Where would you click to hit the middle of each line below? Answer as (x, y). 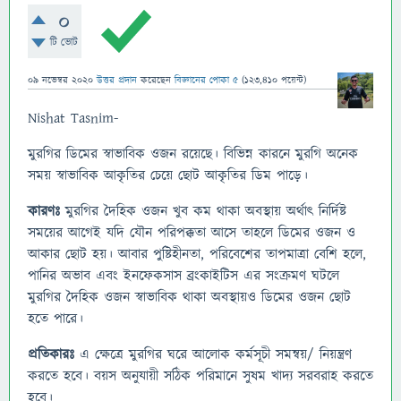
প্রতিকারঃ (51, 354)
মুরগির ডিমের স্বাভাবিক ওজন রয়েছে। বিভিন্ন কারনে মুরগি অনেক (193, 154)
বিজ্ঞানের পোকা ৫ (206, 80)
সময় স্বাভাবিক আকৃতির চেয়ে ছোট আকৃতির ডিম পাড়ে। (168, 175)
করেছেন (158, 80)
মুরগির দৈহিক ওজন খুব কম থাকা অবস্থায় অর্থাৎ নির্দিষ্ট (206, 211)
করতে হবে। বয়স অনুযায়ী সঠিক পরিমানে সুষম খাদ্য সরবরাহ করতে (200, 376)
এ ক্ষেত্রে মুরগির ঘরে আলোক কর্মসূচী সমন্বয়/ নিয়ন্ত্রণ (213, 354)
